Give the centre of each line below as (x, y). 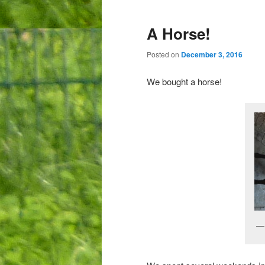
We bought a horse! (184, 81)
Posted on (164, 54)
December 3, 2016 (212, 55)
